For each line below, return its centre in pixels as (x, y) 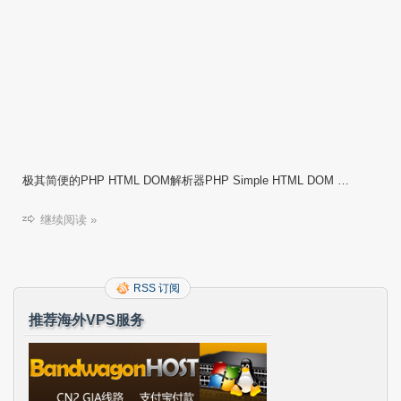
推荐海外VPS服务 (86, 320)
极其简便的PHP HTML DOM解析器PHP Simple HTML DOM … (186, 180)
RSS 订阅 (157, 288)
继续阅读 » (68, 220)
